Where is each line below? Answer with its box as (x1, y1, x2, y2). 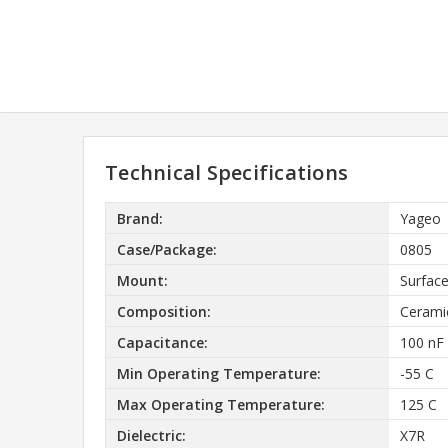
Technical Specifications (105, 159, 348, 187)
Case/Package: (116, 239, 217, 259)
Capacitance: (116, 332, 208, 352)
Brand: (116, 208, 163, 228)
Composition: (116, 301, 211, 321)
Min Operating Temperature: (116, 363, 321, 383)
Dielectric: (116, 425, 186, 445)
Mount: (116, 270, 168, 290)
